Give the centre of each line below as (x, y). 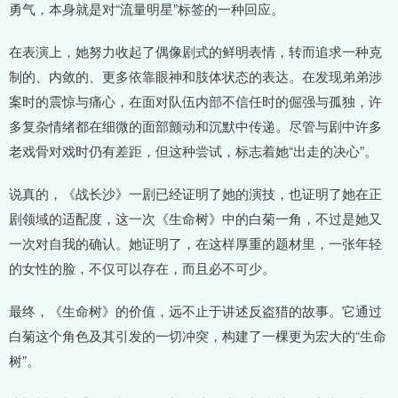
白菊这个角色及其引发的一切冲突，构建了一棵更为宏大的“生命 (198, 336)
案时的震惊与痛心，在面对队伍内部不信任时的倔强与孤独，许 (195, 101)
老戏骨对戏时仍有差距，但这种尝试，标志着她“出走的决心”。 (193, 151)
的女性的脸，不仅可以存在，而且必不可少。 (142, 268)
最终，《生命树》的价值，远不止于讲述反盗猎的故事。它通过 (195, 311)
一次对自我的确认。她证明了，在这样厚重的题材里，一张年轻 (195, 243)
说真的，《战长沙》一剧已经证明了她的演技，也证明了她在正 (195, 194)
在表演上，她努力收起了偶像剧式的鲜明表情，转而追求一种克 (195, 52)
